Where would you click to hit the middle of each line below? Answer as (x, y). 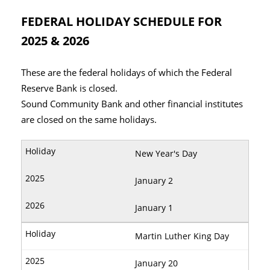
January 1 (154, 207)
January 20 (156, 263)
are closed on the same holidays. (89, 119)
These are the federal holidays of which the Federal (127, 72)
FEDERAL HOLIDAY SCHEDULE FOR (121, 21)
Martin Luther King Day (182, 236)
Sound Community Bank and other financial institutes (132, 104)
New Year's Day (166, 153)
